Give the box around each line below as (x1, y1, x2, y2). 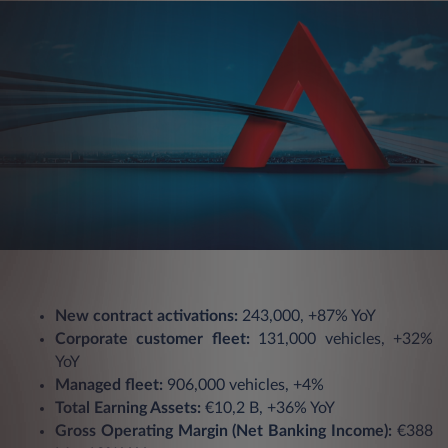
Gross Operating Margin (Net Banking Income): (55, 422, 393, 439)
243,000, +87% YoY (238, 307, 376, 324)
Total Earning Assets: (55, 399, 201, 416)
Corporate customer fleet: (55, 330, 250, 347)
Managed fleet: (55, 376, 163, 393)
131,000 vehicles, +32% (249, 330, 434, 347)
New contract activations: (55, 307, 238, 324)
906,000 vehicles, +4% (163, 376, 324, 393)
